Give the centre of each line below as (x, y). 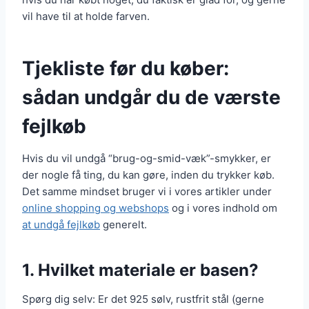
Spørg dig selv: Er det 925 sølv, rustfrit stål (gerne (143, 299)
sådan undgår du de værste (151, 98)
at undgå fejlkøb (61, 225)
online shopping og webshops (96, 208)
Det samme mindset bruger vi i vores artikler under (147, 192)
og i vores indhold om (223, 208)
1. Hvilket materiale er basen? (140, 270)
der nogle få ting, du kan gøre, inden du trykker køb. (148, 175)
